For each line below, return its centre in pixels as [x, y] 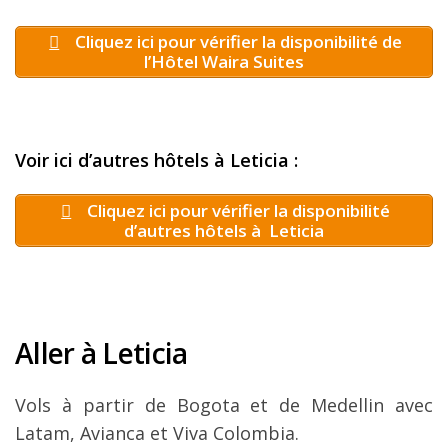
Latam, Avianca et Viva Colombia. [157, 432]
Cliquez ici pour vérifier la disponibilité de [237, 42]
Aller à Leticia [101, 352]
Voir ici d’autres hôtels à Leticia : [156, 160]
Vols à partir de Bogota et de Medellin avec [224, 404]
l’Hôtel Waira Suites [224, 62]
